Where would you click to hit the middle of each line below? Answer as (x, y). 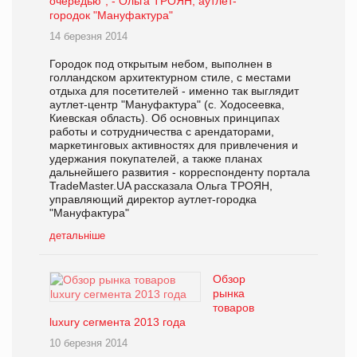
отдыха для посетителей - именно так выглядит (174, 90)
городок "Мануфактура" (111, 15)
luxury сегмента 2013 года (118, 322)
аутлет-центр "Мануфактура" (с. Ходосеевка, (167, 104)
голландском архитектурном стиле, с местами (170, 77)
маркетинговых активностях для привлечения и (174, 145)
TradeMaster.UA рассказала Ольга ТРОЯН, (161, 185)
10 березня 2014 (88, 343)
